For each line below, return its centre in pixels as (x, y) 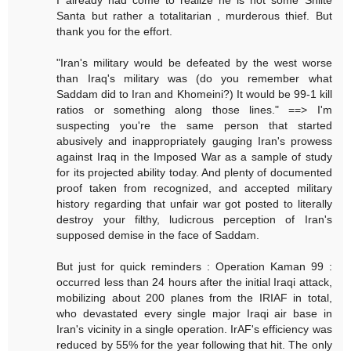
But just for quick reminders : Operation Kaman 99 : (194, 266)
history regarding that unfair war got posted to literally (194, 203)
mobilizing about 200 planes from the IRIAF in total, (194, 297)
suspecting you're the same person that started (194, 125)
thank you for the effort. (115, 31)
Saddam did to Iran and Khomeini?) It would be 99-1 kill (194, 94)
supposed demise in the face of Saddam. (158, 235)
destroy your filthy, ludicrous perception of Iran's (194, 219)
